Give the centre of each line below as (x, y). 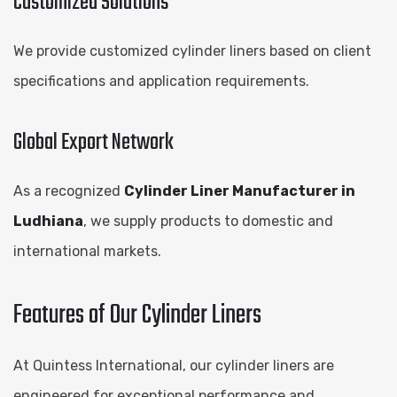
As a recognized (69, 191)
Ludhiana (48, 221)
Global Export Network (93, 142)
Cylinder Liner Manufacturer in (240, 191)
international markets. (87, 251)
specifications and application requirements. (161, 81)
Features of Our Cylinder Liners (137, 315)
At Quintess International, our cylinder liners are (174, 365)
